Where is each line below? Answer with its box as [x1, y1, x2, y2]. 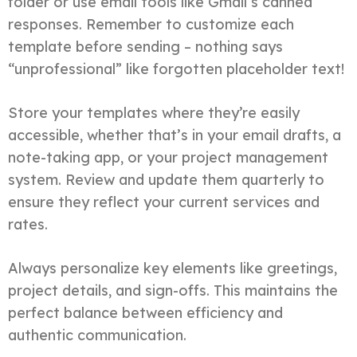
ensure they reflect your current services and [8, 192, 320, 211]
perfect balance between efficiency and [8, 303, 283, 322]
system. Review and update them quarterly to [8, 170, 324, 189]
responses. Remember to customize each [8, 14, 294, 33]
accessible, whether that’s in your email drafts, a [8, 125, 341, 144]
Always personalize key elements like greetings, [8, 258, 337, 277]
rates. [8, 214, 48, 233]
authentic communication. [8, 325, 186, 344]
